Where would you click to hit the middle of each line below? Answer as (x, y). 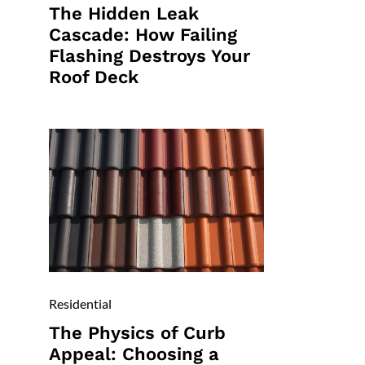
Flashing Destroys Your (149, 56)
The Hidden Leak (123, 14)
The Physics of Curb (137, 333)
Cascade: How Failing (143, 35)
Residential (80, 304)
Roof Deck (93, 77)
